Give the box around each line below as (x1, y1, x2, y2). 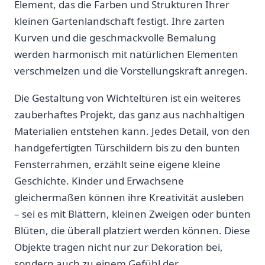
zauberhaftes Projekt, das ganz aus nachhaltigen (14, 107, 245, 121)
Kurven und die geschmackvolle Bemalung (14, 30, 216, 44)
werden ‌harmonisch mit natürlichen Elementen (14, 47, 238, 61)
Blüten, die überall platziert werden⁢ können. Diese (14, 223, 250, 237)
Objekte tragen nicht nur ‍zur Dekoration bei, (14, 240, 223, 254)
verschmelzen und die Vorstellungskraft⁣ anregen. (14, 63, 248, 77)
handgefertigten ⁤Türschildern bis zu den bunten (14, 140, 240, 154)
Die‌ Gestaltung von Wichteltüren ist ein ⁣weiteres (14, 91, 241, 105)
